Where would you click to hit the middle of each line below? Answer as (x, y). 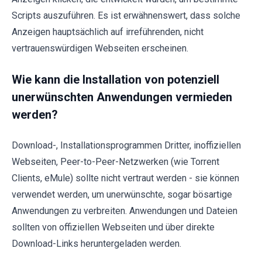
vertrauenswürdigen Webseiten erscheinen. (100, 48)
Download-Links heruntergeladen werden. (96, 243)
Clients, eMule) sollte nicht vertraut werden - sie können (125, 178)
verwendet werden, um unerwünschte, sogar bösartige (122, 194)
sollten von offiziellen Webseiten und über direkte (113, 227)
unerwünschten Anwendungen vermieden (122, 97)
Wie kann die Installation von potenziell (116, 79)
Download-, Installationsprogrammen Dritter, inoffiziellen (126, 145)
